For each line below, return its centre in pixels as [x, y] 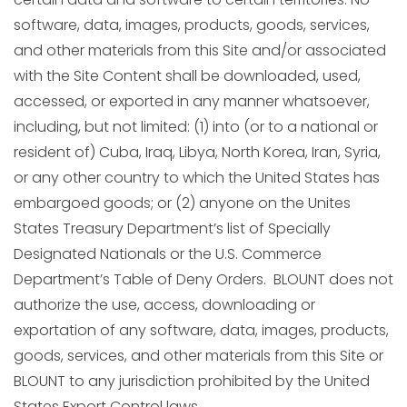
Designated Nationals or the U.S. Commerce [168, 254]
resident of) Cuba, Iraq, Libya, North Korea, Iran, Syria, [197, 152]
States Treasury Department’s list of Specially [172, 228]
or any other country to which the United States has [197, 178]
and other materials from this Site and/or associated [200, 50]
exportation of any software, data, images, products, [201, 330]
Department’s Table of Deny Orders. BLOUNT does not [203, 279]
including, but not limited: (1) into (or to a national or [196, 127]
